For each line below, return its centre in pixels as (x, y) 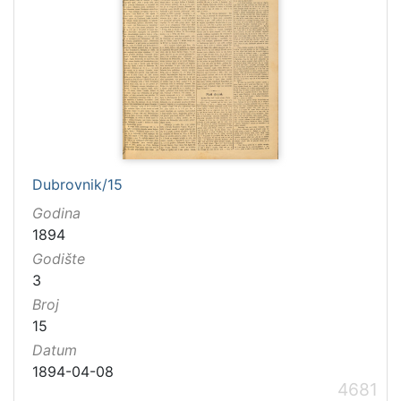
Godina (56, 213)
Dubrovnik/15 (77, 184)
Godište (59, 258)
